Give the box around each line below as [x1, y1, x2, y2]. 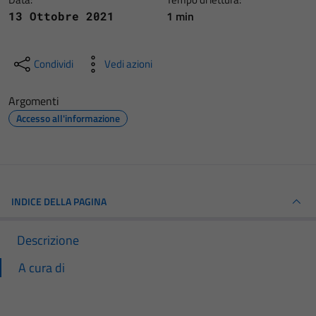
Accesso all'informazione [16, 111, 120, 126]
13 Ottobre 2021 [8, 8, 114, 23]
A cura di [18, 258, 65, 277]
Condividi [34, 56, 73, 72]
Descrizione [17, 231, 79, 250]
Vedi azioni [104, 56, 152, 72]
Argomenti [8, 92, 59, 109]
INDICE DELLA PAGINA [11, 194, 107, 209]
